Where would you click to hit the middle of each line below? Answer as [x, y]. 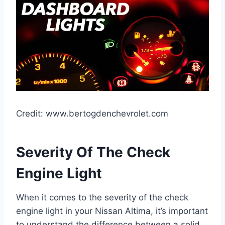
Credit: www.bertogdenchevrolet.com [92, 114]
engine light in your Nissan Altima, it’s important [112, 211]
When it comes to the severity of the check [102, 198]
